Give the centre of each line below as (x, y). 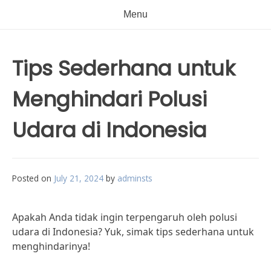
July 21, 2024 (79, 178)
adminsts (135, 178)
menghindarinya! (51, 246)
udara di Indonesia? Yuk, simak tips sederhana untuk (133, 232)
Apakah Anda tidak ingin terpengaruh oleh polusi (125, 217)
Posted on (33, 178)
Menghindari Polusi (109, 99)
